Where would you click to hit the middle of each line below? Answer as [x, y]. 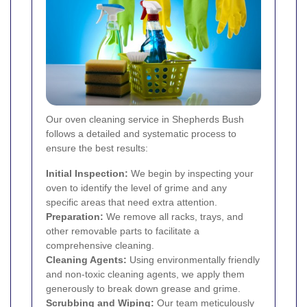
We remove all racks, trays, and [173, 216]
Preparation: [75, 216]
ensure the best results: [97, 148]
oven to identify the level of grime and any [136, 187]
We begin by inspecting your [191, 173]
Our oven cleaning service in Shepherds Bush [145, 119]
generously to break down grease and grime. [143, 288]
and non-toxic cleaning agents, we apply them [145, 274]
